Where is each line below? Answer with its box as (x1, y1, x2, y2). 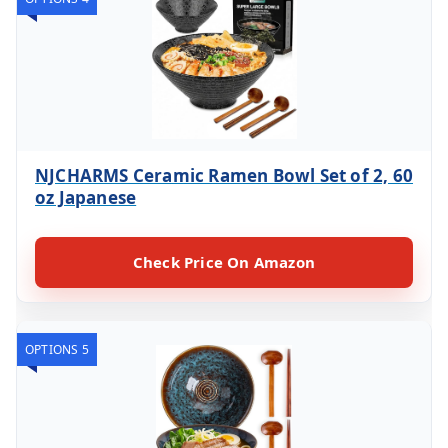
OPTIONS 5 (25, 340, 89, 358)
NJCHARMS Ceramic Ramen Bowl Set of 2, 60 (35, 163, 414, 187)
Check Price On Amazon (132, 251, 316, 272)
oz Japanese (35, 185, 137, 209)
